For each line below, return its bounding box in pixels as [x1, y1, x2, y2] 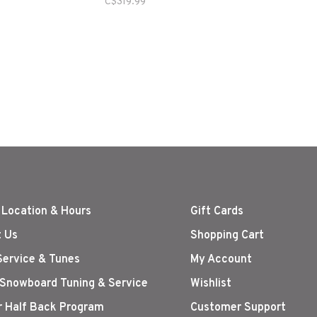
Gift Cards [190, 204, 243, 219]
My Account [190, 253, 252, 267]
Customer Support [190, 301, 286, 316]
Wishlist [190, 277, 231, 292]
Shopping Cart [190, 229, 264, 243]
